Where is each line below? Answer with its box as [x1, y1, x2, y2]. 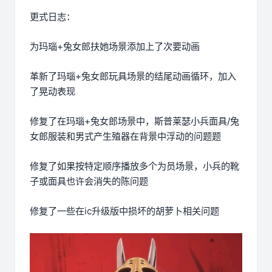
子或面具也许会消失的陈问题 [30, 175, 148, 187]
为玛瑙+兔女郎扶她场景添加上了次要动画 [30, 40, 200, 52]
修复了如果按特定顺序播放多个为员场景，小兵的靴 [30, 160, 239, 172]
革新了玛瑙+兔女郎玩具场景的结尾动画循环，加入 [30, 70, 236, 82]
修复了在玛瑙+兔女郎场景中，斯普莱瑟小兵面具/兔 [30, 115, 239, 127]
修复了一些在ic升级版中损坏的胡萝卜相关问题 [30, 205, 219, 217]
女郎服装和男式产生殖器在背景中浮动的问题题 [30, 130, 221, 142]
